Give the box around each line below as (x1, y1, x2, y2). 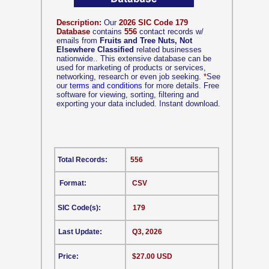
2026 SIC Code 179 (119, 18, 188, 27)
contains (90, 27, 124, 36)
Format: (59, 179, 86, 187)
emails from (56, 36, 100, 45)
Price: (58, 252, 79, 261)
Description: (56, 18, 101, 27)
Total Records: (58, 156, 107, 164)
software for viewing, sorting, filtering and (56, 90, 199, 99)
